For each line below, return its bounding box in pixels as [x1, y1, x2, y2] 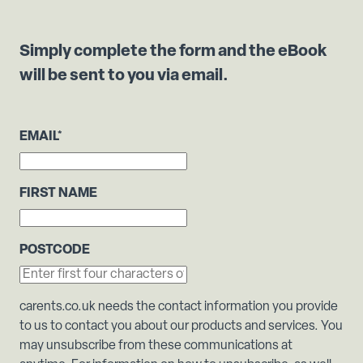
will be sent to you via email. [19, 68, 228, 84]
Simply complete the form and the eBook [19, 44, 327, 60]
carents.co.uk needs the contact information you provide [19, 301, 338, 314]
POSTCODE [19, 244, 90, 257]
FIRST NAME [19, 187, 97, 200]
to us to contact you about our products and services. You [19, 320, 343, 333]
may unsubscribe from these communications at [19, 340, 293, 352]
